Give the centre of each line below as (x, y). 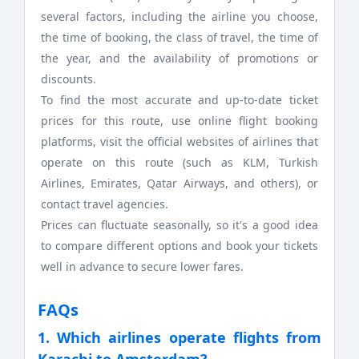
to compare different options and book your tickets (179, 245)
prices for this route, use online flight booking (179, 120)
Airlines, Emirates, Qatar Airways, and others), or (179, 183)
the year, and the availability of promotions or (179, 58)
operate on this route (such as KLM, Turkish (179, 162)
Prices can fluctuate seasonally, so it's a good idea (179, 224)
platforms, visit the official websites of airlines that (179, 141)
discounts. (69, 79)
